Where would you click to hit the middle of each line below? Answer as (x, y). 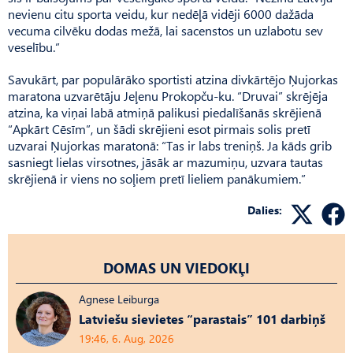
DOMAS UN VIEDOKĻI (176, 267)
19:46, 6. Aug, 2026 (126, 338)
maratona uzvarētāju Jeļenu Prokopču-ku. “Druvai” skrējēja (168, 95)
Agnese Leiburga (119, 299)
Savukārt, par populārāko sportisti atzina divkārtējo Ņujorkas (173, 79)
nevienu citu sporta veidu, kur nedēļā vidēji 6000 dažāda (161, 13)
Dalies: (265, 210)
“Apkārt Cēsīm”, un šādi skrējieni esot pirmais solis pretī (159, 128)
